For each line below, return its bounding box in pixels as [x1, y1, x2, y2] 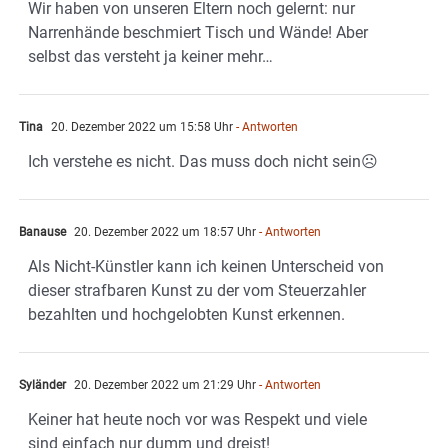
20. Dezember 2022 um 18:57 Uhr [71, 224, 256, 239]
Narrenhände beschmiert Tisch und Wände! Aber [28, 22, 368, 42]
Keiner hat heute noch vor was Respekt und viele [28, 409, 367, 429]
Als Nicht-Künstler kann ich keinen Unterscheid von [28, 256, 384, 276]
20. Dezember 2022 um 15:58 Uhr [48, 119, 233, 134]
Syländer [19, 377, 66, 392]
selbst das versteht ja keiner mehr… [28, 46, 273, 66]
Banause [19, 224, 66, 239]
